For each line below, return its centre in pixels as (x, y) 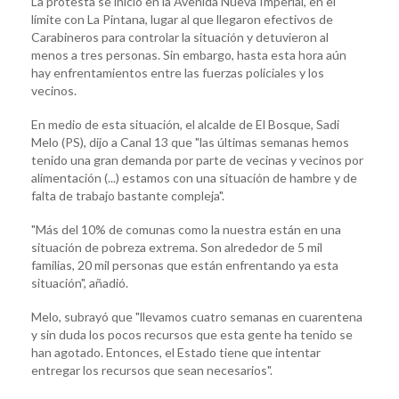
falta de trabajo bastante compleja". (128, 195)
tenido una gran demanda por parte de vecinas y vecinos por (197, 159)
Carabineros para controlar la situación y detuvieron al (180, 37)
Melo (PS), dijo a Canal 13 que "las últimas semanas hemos (190, 142)
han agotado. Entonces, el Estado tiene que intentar (176, 352)
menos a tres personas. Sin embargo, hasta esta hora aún (189, 54)
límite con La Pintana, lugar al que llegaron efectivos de (182, 19)
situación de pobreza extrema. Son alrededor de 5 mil (177, 247)
